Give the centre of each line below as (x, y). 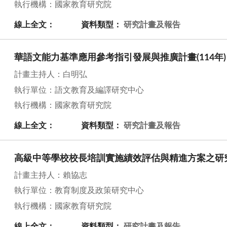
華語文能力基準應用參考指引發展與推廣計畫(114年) (120, 58)
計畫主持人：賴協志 (51, 176)
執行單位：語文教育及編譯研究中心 (79, 90)
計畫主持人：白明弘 (51, 75)
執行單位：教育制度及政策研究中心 (79, 191)
